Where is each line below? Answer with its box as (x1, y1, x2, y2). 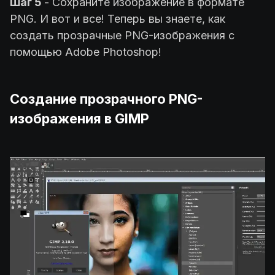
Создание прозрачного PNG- (10, 91, 203, 107)
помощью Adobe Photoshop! (10, 45, 161, 59)
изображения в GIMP (10, 110, 149, 127)
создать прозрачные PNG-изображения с (10, 29, 234, 42)
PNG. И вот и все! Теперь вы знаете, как (10, 12, 225, 26)
